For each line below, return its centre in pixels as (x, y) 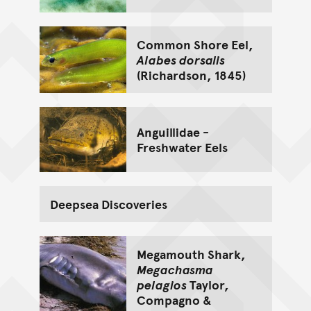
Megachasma (175, 269)
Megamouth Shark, (191, 253)
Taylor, (208, 284)
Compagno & (174, 299)
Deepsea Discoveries (108, 203)
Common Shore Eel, (195, 44)
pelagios (161, 284)
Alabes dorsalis (180, 59)
